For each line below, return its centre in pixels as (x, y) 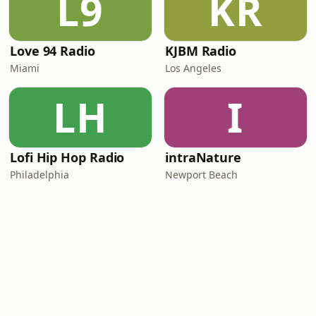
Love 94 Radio (53, 51)
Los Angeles (193, 68)
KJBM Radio (201, 51)
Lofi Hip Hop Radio (67, 157)
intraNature (203, 157)
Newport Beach (201, 175)
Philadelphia (39, 175)
